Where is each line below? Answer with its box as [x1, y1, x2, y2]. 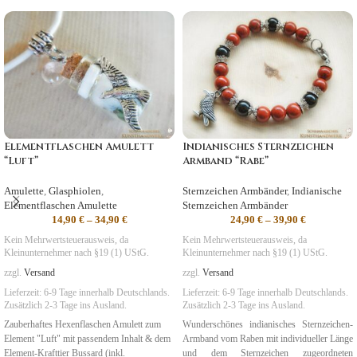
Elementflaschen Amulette [4, 198, 117, 211]
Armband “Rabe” [182, 153, 269, 168]
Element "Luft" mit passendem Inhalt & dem [4, 333, 171, 344]
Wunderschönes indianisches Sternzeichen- [182, 319, 353, 330]
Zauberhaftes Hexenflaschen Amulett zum [4, 319, 161, 330]
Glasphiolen [49, 184, 101, 197]
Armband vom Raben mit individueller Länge [182, 333, 353, 344]
